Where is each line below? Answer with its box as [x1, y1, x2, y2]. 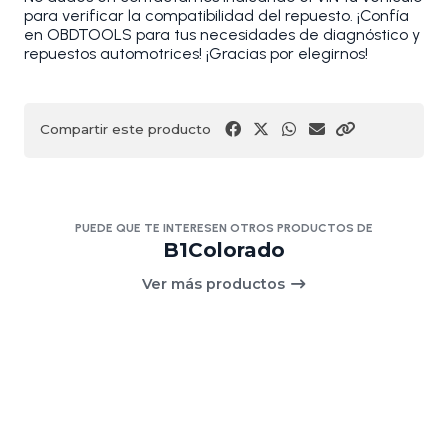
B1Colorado [163, 238, 285, 263]
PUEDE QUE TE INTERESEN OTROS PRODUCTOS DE [75, 221, 373, 236]
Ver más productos [141, 275, 289, 294]
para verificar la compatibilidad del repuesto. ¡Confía [24, 6, 409, 26]
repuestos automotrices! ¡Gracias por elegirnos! [24, 44, 368, 64]
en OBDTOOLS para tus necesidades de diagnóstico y [24, 25, 420, 45]
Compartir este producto [40, 121, 211, 138]
